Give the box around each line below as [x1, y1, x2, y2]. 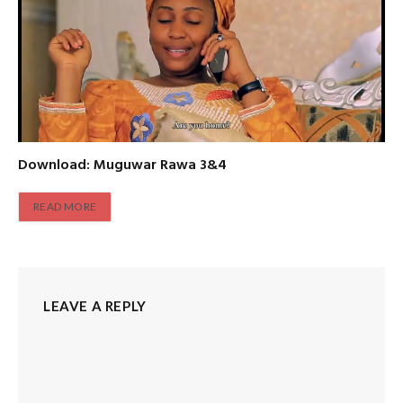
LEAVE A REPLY [43, 298, 147, 315]
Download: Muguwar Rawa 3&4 [18, 154, 227, 178]
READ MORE [33, 200, 97, 214]
